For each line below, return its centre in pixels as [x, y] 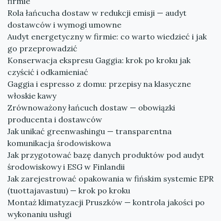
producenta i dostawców [55, 119]
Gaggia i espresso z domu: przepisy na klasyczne [99, 84]
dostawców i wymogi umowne [64, 25]
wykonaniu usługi [39, 214]
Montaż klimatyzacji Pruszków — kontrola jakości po [106, 202]
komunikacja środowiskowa [59, 143]
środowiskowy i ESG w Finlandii [66, 167]
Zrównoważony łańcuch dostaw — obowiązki [91, 108]
